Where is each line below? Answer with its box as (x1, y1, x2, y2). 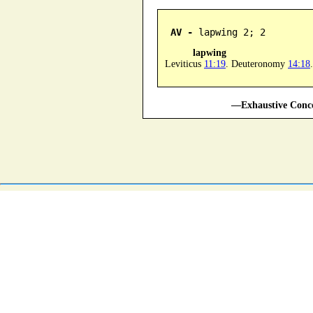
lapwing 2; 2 (193, 26, 265, 38)
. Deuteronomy (226, 58, 288, 69)
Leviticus (165, 58, 204, 69)
